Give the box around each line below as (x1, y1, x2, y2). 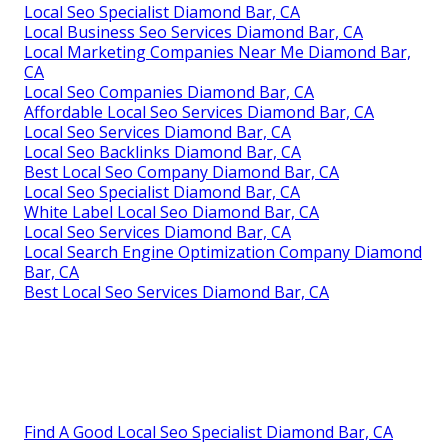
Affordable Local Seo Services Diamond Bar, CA (24, 101, 374, 124)
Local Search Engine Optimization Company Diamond (24, 241, 422, 264)
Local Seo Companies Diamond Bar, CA (24, 81, 314, 104)
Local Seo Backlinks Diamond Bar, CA (24, 141, 301, 164)
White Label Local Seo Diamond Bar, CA (24, 201, 319, 224)
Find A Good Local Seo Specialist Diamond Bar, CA (24, 421, 393, 444)
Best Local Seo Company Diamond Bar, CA (24, 161, 339, 184)
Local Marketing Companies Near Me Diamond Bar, (24, 41, 411, 64)
